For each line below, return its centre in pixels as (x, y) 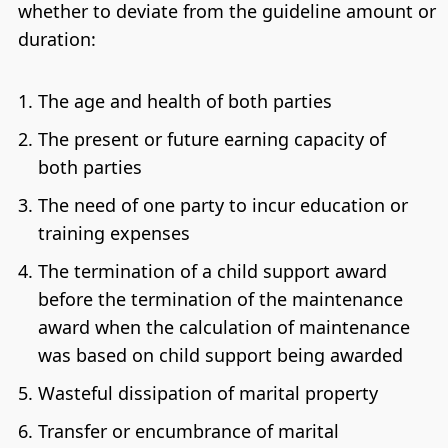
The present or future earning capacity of (211, 138)
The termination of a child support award (212, 270)
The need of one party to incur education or (222, 204)
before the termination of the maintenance (220, 298)
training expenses (113, 232)
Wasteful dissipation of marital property (207, 392)
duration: (56, 39)
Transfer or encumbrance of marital (188, 430)
